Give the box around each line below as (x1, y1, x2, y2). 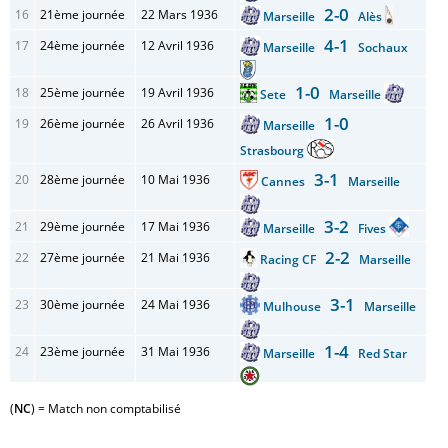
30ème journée (40, 296, 125, 313)
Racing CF (259, 251, 325, 268)
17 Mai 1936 (141, 218, 210, 235)
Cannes (260, 173, 314, 190)
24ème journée (40, 37, 125, 54)
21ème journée (40, 6, 125, 23)
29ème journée (40, 218, 125, 235)
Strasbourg (240, 142, 307, 159)
